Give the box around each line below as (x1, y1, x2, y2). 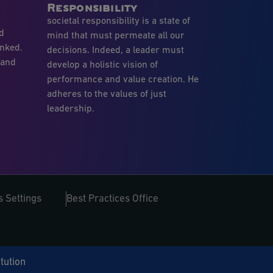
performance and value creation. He (46, 74, 199, 85)
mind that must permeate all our (46, 30, 185, 41)
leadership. (46, 104, 94, 114)
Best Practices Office (66, 194, 158, 205)
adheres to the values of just (46, 89, 166, 99)
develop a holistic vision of (46, 60, 158, 70)
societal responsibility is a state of (46, 16, 190, 26)
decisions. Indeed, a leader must (46, 45, 184, 55)
